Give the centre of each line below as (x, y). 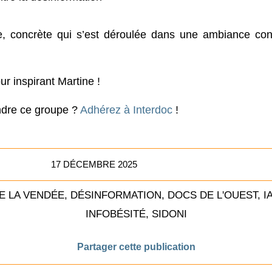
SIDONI (169, 214)
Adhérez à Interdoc (126, 110)
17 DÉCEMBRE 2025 (94, 164)
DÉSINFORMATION (116, 195)
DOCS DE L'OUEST (212, 195)
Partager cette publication (136, 246)
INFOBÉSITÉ (115, 214)
